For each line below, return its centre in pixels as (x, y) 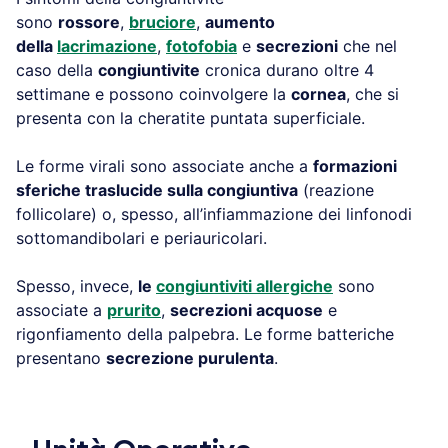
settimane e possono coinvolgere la (153, 93)
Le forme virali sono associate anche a (164, 165)
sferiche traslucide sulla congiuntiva (157, 189)
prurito (134, 309)
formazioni (355, 165)
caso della (57, 69)
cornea (318, 93)
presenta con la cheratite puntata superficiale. (190, 117)
